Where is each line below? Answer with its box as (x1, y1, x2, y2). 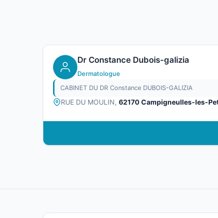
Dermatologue (77, 70, 120, 78)
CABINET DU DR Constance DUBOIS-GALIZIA (60, 84, 193, 92)
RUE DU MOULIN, (61, 98, 119, 107)
